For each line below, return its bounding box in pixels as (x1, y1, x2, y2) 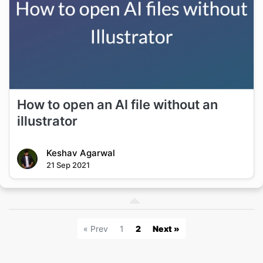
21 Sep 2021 (46, 160, 90, 170)
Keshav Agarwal (46, 147, 115, 159)
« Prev (83, 223, 108, 234)
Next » (153, 223, 180, 234)
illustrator (16, 113, 77, 129)
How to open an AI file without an (16, 97, 218, 113)
